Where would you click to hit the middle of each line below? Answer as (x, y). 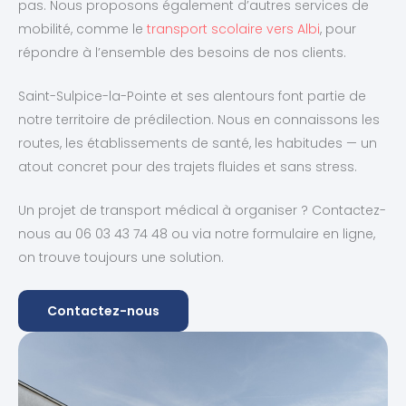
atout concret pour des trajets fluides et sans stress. (188, 166)
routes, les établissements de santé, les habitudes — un (198, 143)
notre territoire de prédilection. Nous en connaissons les (199, 119)
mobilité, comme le (82, 29)
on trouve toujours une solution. (121, 258)
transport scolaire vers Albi (233, 29)
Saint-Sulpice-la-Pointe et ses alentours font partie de (192, 96)
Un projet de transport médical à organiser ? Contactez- (202, 211)
